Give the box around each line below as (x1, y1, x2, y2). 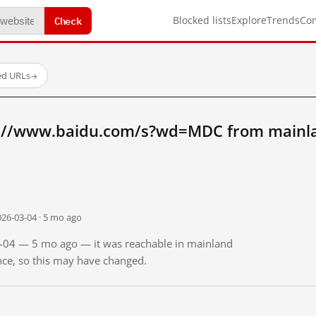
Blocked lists (173, 13, 231, 27)
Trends (267, 13, 300, 27)
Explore (231, 13, 267, 27)
